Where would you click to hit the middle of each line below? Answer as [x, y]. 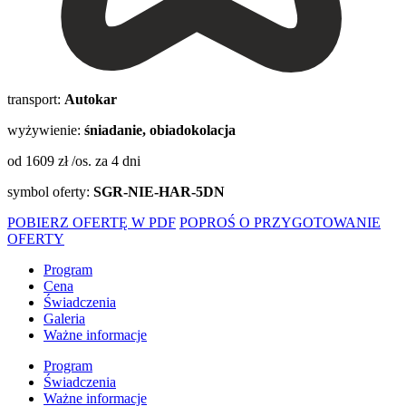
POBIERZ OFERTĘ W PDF [92, 223]
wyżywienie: [46, 130]
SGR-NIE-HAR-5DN [159, 192]
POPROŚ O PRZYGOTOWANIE [280, 223]
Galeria [64, 319]
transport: [36, 100]
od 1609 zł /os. [51, 161]
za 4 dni [118, 161]
